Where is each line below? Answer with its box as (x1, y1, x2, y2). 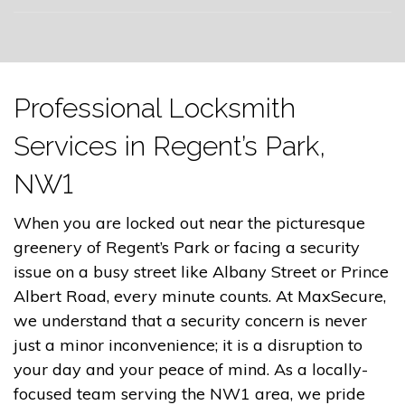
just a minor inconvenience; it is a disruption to (14, 334, 363, 355)
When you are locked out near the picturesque (14, 212, 365, 233)
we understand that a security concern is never (14, 309, 367, 331)
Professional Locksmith (14, 91, 296, 124)
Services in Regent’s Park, (14, 129, 325, 162)
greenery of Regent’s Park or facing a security (14, 236, 360, 258)
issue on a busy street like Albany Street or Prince (14, 260, 389, 282)
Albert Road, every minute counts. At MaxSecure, (14, 285, 386, 306)
